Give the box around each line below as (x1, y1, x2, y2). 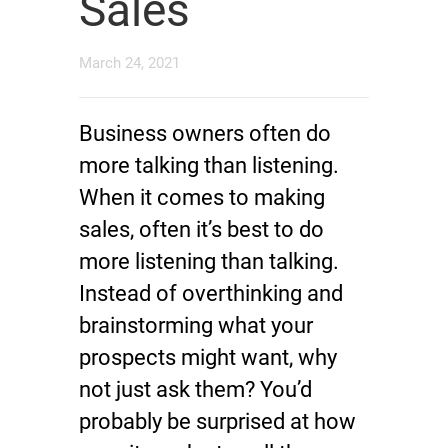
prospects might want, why (79, 345, 337, 370)
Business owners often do (79, 121, 331, 146)
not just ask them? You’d (79, 377, 312, 402)
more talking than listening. (79, 153, 339, 178)
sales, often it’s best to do (79, 217, 324, 242)
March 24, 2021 (79, 54, 180, 72)
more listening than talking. (79, 249, 339, 274)
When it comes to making (79, 185, 325, 210)
